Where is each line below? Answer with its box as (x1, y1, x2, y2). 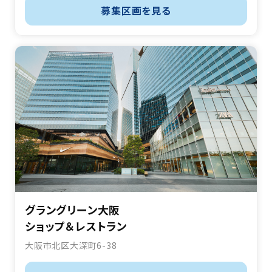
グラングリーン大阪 (25, 202, 121, 218)
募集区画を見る (101, 3, 171, 18)
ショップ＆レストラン (25, 218, 127, 234)
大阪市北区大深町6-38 (25, 239, 117, 252)
